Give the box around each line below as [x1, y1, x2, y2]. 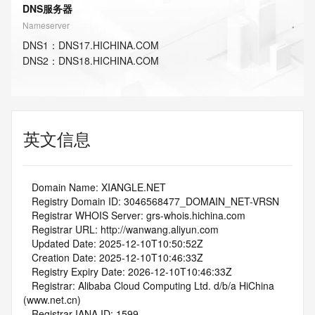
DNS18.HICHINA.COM [58, 53, 159, 67]
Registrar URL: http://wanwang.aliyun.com [32, 222, 219, 236]
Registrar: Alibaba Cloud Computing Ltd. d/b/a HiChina [23, 278, 32, 292]
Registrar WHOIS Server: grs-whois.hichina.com [32, 208, 245, 222]
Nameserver [22, 19, 70, 31]
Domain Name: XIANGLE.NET [32, 180, 166, 194]
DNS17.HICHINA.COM [58, 38, 159, 52]
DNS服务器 [22, 1, 72, 15]
